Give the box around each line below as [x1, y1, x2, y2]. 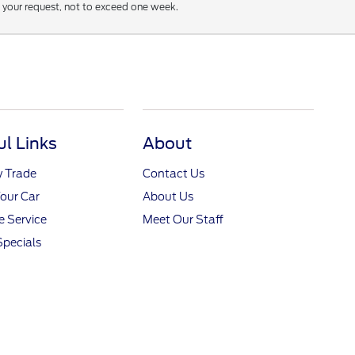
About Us [143, 190, 194, 204]
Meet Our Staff [143, 213, 224, 227]
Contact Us [143, 167, 205, 181]
